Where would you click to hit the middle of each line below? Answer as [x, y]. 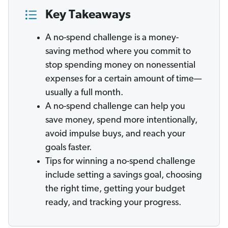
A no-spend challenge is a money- [112, 38]
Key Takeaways [88, 16]
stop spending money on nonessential [120, 66]
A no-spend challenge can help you [115, 107]
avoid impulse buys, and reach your [115, 134]
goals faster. [68, 148]
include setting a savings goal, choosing [124, 176]
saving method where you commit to [118, 52]
